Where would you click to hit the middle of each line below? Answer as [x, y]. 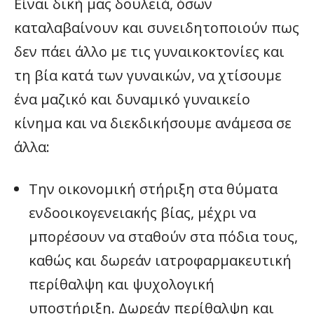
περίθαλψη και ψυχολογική [122, 285]
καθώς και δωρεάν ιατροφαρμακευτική [160, 261]
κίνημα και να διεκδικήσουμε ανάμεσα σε [153, 123]
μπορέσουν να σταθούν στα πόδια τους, [163, 237]
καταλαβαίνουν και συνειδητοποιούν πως [157, 28]
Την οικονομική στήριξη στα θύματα [153, 189]
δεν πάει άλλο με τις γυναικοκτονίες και [149, 52]
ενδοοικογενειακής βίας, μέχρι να [142, 213]
